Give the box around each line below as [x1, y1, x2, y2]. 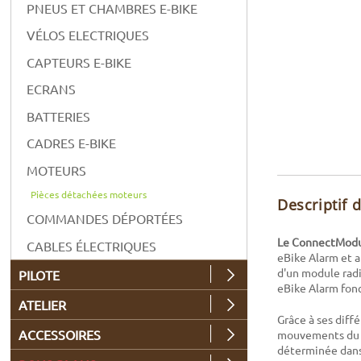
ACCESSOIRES [19, 326, 102, 342]
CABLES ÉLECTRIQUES [27, 237, 157, 254]
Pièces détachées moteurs [31, 187, 147, 201]
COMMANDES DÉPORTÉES [27, 210, 184, 227]
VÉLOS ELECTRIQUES [27, 27, 150, 44]
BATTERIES [27, 107, 91, 124]
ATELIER [19, 296, 67, 313]
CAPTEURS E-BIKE [27, 53, 132, 70]
